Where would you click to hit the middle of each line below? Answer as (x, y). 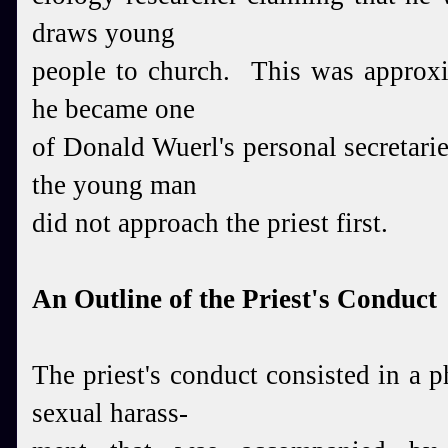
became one (130, 109)
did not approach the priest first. (210, 223)
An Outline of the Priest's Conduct (234, 299)
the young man (114, 185)
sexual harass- (110, 413)
